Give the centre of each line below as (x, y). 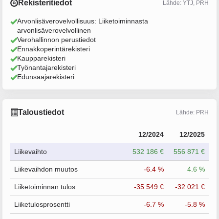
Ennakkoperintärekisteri (54, 49)
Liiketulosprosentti (42, 204)
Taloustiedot (41, 112)
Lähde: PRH (192, 112)
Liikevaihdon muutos (46, 169)
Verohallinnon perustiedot (56, 40)
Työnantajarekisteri (46, 67)
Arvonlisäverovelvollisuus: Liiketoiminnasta (83, 21)
